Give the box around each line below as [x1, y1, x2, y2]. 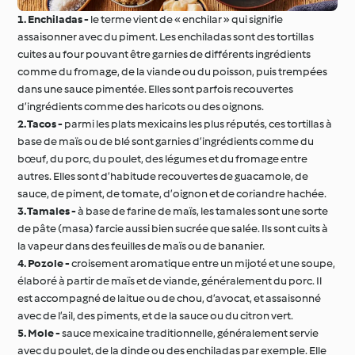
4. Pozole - [17, 256, 71, 270]
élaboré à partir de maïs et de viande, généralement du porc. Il [17, 273, 323, 288]
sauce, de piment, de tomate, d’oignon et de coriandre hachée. [17, 186, 327, 200]
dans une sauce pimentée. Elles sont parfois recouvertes [17, 82, 294, 96]
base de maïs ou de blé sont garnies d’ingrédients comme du [17, 134, 315, 148]
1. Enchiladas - [17, 12, 90, 26]
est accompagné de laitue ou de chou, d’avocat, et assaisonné [17, 291, 322, 305]
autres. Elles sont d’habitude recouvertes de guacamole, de [17, 169, 309, 183]
